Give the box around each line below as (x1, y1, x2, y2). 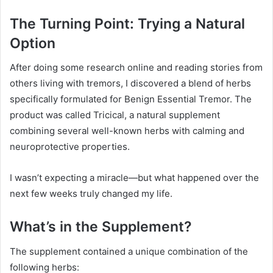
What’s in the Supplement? (10, 218, 192, 236)
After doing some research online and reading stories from (10, 62, 263, 74)
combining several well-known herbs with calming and (10, 125, 244, 137)
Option (10, 34, 55, 52)
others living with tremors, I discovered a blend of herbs (10, 77, 251, 90)
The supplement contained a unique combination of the (10, 245, 248, 257)
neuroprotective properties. (10, 141, 130, 153)
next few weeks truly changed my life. (10, 188, 172, 200)
